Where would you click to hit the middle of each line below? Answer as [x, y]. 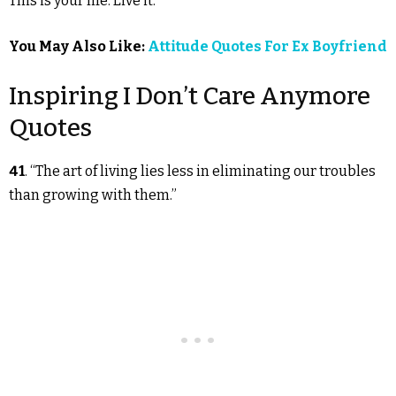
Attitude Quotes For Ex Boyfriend [267, 47]
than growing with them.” [93, 195]
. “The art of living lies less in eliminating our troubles [200, 171]
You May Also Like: [78, 47]
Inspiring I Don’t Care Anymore [190, 96]
